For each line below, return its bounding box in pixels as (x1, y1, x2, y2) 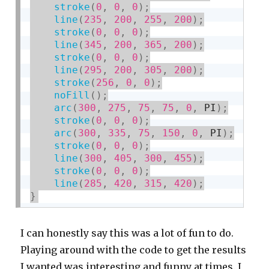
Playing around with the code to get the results (20, 243, 247, 256)
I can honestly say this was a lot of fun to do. (20, 226, 234, 239)
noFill (54, 89, 91, 101)
